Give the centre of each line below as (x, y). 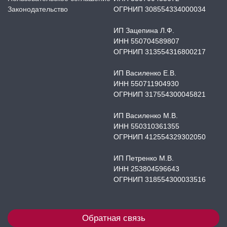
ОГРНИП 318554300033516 (160, 179)
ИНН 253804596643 (146, 169)
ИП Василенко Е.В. (145, 73)
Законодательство (38, 9)
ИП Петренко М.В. (144, 158)
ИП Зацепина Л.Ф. (144, 30)
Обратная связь (113, 218)
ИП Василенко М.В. (146, 116)
